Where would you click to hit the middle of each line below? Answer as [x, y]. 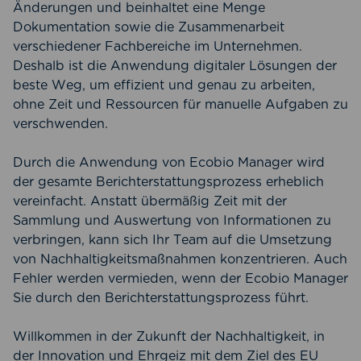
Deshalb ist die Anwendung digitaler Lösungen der [175, 66]
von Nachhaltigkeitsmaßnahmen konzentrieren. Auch [180, 259]
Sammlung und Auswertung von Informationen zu [172, 221]
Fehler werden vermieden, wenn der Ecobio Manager [180, 279]
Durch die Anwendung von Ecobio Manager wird [169, 163]
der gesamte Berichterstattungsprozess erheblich [168, 182]
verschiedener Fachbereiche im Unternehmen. [158, 47]
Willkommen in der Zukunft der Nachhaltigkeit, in [169, 337]
